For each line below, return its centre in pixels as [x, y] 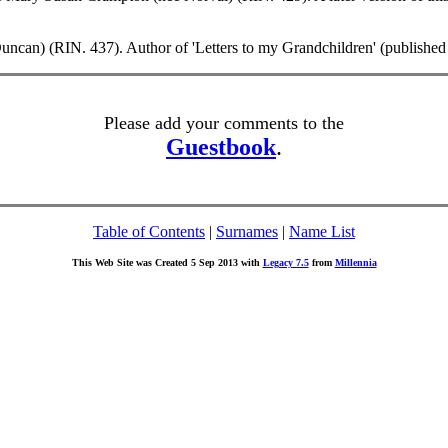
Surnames [247, 231]
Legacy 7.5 [285, 262]
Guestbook [221, 146]
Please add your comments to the [224, 122]
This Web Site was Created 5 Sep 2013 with [167, 262]
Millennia [355, 262]
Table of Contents [149, 231]
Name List [322, 231]
